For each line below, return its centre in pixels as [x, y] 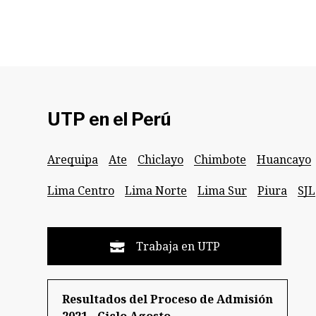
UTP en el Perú [109, 119]
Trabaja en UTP [177, 246]
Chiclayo [160, 159]
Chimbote [220, 159]
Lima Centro [81, 190]
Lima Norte [156, 190]
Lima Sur [222, 190]
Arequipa [73, 159]
